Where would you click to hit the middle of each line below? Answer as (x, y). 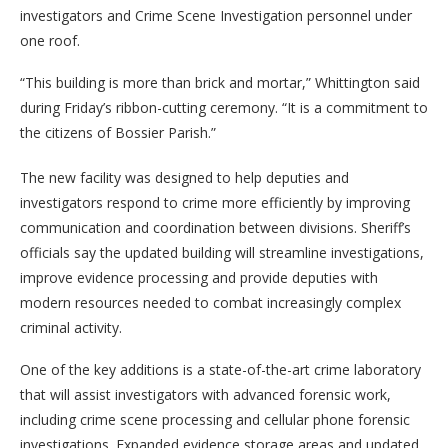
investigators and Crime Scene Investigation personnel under (216, 15)
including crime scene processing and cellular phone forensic (215, 419)
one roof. (50, 40)
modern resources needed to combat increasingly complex (210, 302)
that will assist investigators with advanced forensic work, (205, 394)
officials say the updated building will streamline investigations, (222, 252)
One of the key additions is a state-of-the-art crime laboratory (220, 369)
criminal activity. (71, 327)
